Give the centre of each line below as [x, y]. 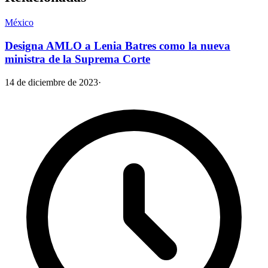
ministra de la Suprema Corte [77, 59]
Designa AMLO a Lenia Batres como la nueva [118, 46]
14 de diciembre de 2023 [51, 82]
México [19, 23]
